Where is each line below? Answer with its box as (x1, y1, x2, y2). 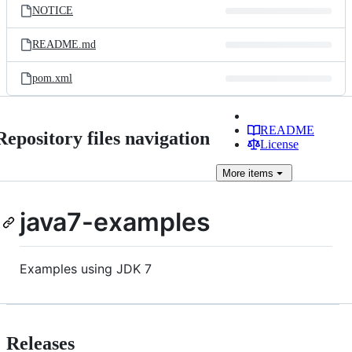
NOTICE (32, 5, 73, 16)
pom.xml (32, 72, 72, 84)
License (260, 137, 299, 151)
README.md (32, 38, 96, 50)
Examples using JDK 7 (20, 260, 152, 277)
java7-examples (20, 207, 211, 237)
